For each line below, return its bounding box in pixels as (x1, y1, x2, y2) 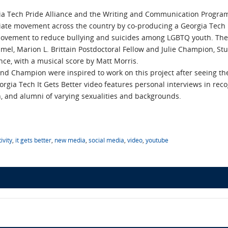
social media (89, 136, 124, 145)
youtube (146, 136, 168, 145)
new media (54, 136, 85, 145)
